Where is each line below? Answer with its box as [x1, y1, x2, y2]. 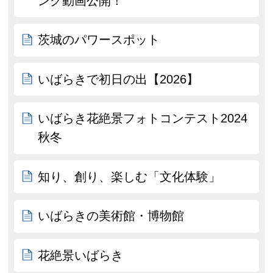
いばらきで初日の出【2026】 [38, 72, 199, 86]
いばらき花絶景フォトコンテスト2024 [38, 112, 248, 126]
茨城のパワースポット [38, 33, 160, 47]
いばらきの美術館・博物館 [38, 209, 185, 223]
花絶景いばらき [38, 248, 124, 262]
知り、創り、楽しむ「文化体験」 [38, 169, 221, 183]
